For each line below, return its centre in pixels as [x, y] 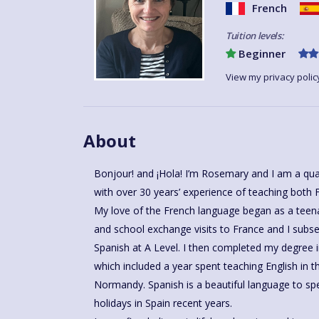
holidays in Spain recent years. [163, 303]
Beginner [261, 54]
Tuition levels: [255, 36]
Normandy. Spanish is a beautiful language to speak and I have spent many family [121, 285]
